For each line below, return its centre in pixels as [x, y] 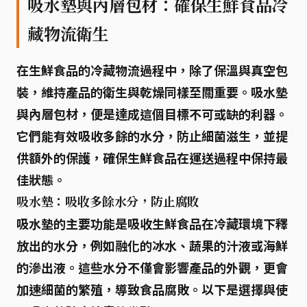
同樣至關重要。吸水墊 [226, 92]
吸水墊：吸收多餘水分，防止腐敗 [108, 201]
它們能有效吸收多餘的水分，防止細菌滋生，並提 [152, 136]
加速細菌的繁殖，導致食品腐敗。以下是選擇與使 [152, 289]
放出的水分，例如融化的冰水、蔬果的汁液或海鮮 [152, 245]
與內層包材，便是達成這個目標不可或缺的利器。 [152, 114]
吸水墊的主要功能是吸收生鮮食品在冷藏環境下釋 [152, 223]
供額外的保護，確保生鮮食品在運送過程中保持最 [152, 158]
